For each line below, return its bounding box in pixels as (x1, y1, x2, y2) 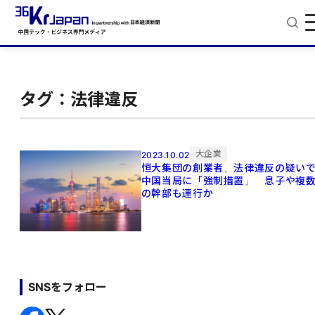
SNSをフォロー (28, 279, 107, 294)
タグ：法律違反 (20, 89, 138, 110)
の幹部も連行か (141, 187, 214, 200)
